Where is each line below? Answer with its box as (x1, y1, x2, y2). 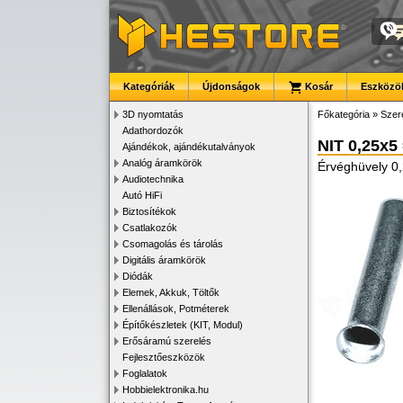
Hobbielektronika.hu (122, 384, 209, 395)
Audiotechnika (122, 174, 184, 184)
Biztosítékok (122, 206, 176, 217)
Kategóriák (123, 81, 175, 92)
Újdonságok (202, 81, 260, 92)
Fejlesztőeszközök (122, 352, 205, 363)
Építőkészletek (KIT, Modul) (122, 319, 243, 330)
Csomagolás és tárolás (122, 238, 223, 249)
